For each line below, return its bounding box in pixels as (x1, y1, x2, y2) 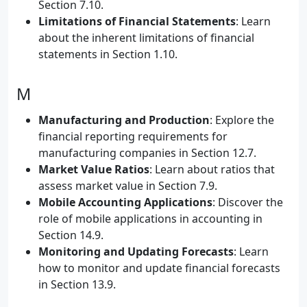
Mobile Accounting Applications (38, 195, 212, 210)
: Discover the (212, 195, 283, 210)
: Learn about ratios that (149, 162, 275, 177)
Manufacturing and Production (38, 112, 210, 127)
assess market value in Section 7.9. (38, 178, 217, 193)
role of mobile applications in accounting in (38, 211, 262, 226)
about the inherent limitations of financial (38, 30, 254, 45)
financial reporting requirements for (38, 129, 228, 144)
